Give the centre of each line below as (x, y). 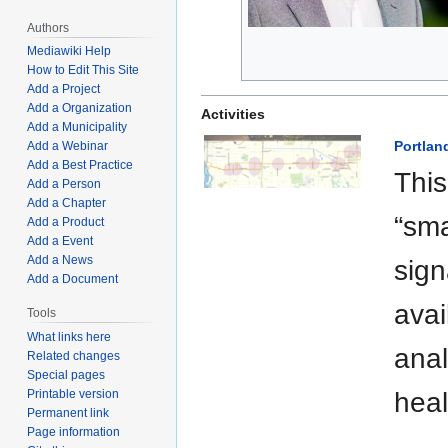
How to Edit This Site (83, 70)
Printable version (73, 394)
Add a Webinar (68, 146)
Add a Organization (80, 108)
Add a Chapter (67, 203)
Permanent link (68, 413)
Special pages (66, 375)
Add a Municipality (77, 127)
